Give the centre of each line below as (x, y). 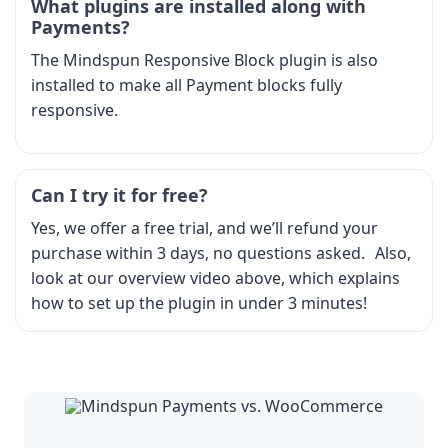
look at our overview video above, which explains (215, 277)
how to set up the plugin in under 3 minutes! (199, 302)
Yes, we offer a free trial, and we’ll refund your (204, 227)
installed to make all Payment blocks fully (186, 84)
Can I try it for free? (119, 194)
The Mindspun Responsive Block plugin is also (204, 59)
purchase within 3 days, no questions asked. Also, (221, 252)
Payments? (80, 26)
